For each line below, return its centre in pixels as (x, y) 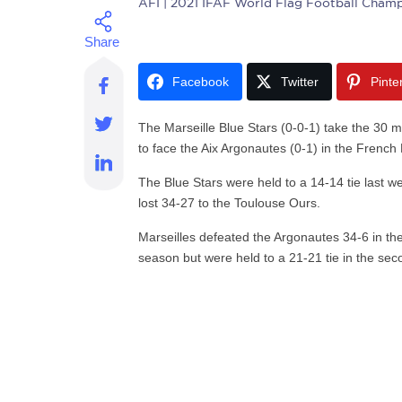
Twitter (300, 82)
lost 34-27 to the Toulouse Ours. (230, 203)
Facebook (201, 82)
